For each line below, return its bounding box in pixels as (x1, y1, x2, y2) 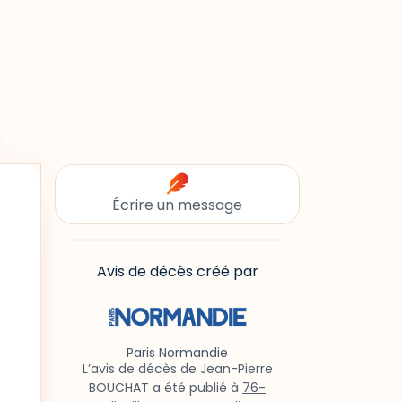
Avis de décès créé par (96, 261, 258, 282)
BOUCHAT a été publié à (89, 379, 242, 398)
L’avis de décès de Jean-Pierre (82, 360, 273, 379)
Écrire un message (112, 195, 242, 215)
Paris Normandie (127, 344, 228, 363)
